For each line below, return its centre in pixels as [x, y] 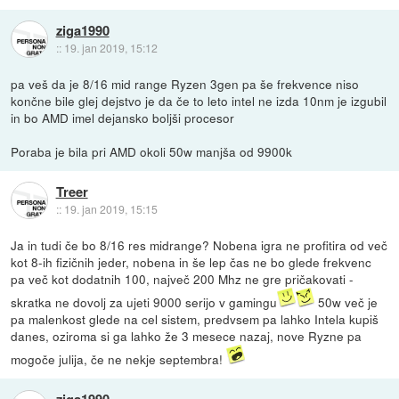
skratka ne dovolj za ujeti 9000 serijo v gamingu [144, 301]
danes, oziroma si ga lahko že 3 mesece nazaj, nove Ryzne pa [187, 335]
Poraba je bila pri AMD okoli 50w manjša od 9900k [152, 151]
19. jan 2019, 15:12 [110, 48]
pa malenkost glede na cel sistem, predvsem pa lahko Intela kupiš [195, 318]
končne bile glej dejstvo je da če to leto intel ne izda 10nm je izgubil [199, 100]
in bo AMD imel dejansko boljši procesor [123, 117]
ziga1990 [82, 31]
